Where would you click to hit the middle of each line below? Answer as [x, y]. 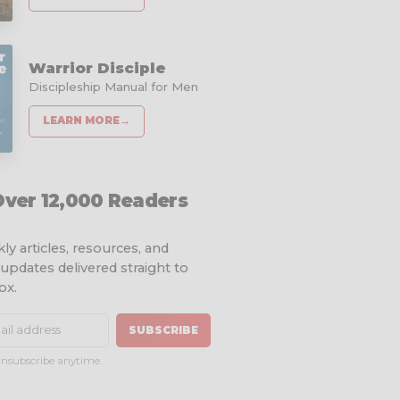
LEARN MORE [81, 121]
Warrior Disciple [97, 67]
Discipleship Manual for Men [113, 86]
